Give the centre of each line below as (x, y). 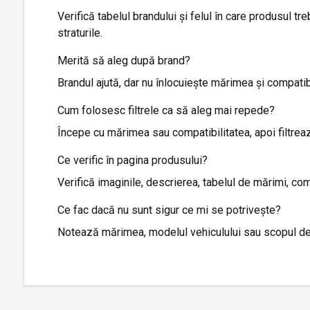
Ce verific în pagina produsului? (133, 160)
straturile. (80, 33)
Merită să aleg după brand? (124, 60)
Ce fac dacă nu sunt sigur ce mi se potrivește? (169, 210)
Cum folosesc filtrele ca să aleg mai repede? (166, 110)
